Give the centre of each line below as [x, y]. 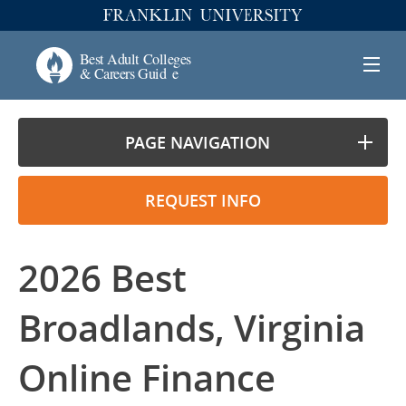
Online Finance [147, 378]
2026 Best [102, 278]
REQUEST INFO [203, 200]
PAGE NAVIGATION [197, 142]
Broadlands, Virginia [192, 328]
